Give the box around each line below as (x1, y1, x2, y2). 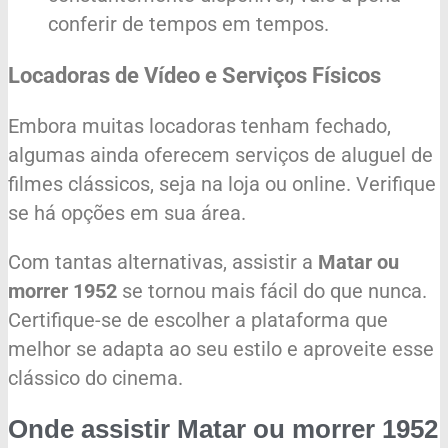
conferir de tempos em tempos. (48, 12, 329, 37)
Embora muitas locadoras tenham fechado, (8, 114, 391, 139)
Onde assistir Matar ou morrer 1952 (8, 413, 438, 444)
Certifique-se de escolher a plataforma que (8, 308, 388, 333)
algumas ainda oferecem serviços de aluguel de (8, 143, 433, 168)
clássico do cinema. (8, 366, 183, 391)
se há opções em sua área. (8, 201, 246, 226)
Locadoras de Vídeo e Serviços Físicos (8, 63, 381, 89)
